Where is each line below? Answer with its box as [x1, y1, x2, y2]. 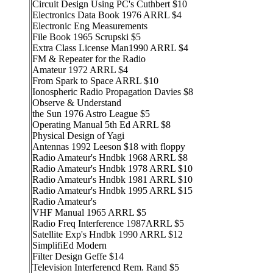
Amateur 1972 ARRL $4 [32, 65, 128, 75]
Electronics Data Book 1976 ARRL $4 [32, 10, 182, 20]
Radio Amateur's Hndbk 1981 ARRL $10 [32, 174, 193, 185]
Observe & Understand [32, 97, 121, 108]
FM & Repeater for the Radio [32, 54, 146, 64]
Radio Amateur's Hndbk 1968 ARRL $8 [32, 152, 188, 163]
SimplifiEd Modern [32, 240, 107, 250]
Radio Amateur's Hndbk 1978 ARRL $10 [32, 163, 193, 174]
